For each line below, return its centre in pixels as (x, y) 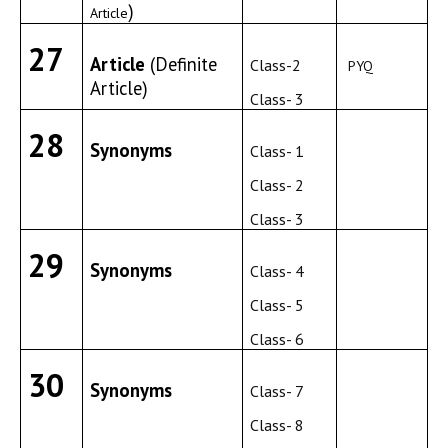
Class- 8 (277, 425)
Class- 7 (277, 391)
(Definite (181, 64)
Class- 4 (277, 271)
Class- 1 (277, 151)
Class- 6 (277, 339)
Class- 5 (277, 305)
